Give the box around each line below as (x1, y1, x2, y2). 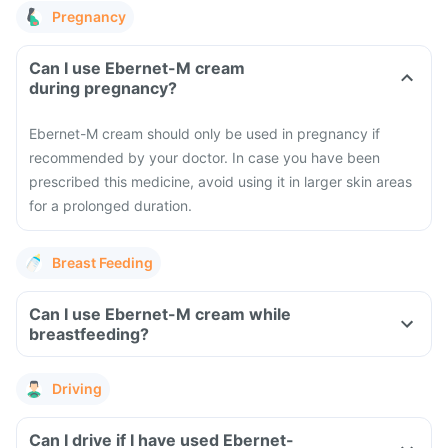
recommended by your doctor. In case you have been (29, 149, 380, 166)
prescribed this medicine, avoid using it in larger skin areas (29, 173, 412, 190)
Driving (52, 380, 102, 397)
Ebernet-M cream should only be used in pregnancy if (29, 125, 380, 142)
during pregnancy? (29, 78, 177, 98)
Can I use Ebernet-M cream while (29, 304, 291, 324)
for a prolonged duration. (29, 197, 192, 214)
